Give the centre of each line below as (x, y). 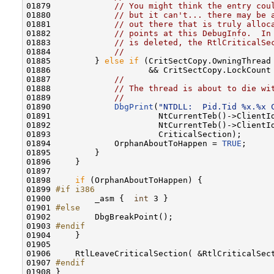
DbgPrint (134, 106)
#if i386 (75, 189)
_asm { (95, 198)
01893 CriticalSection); (134, 134)
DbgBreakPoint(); (114, 217)
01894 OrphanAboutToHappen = (124, 143)
